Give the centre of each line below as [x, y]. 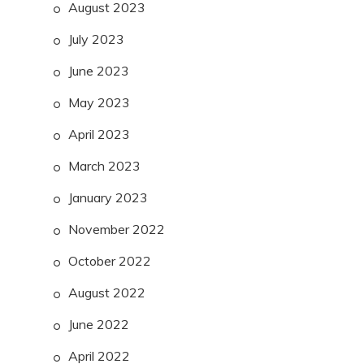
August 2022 [107, 293]
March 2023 [104, 166]
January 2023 [108, 198]
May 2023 [99, 103]
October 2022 [110, 261]
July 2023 [96, 39]
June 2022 [99, 325]
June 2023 [99, 71]
